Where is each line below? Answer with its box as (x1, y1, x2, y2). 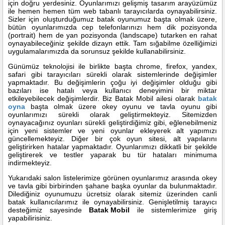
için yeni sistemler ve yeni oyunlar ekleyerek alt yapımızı (8, 127, 217, 135)
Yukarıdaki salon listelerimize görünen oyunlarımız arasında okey (8, 174, 217, 182)
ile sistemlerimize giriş (130, 206, 217, 214)
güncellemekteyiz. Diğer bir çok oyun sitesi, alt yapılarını (8, 135, 217, 143)
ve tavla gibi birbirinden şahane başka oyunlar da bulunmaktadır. (8, 182, 217, 190)
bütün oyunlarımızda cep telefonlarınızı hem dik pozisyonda (8, 23, 217, 31)
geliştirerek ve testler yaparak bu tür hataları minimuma (8, 151, 217, 159)
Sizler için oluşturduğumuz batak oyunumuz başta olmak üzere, (8, 15, 217, 23)
